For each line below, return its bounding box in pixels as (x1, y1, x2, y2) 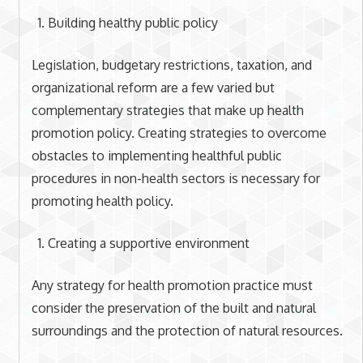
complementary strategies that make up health (31, 101, 304, 118)
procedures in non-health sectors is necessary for (31, 169, 320, 186)
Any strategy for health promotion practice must (31, 276, 313, 293)
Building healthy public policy (47, 14, 218, 31)
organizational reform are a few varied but (31, 79, 275, 96)
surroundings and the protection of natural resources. (31, 322, 343, 339)
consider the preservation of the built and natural (31, 299, 316, 316)
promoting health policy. (31, 192, 173, 209)
